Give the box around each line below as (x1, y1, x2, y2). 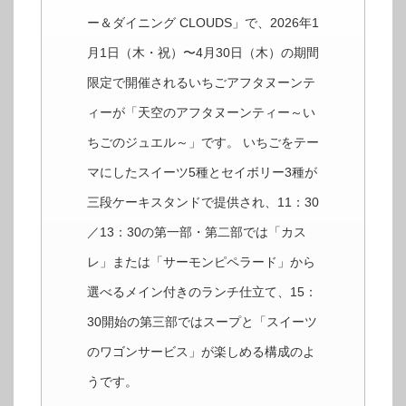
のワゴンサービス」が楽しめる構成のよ (87, 344, 315, 360)
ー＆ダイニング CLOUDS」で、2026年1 (87, 15, 319, 31)
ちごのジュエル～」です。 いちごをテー (87, 135, 319, 150)
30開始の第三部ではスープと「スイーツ (87, 314, 317, 330)
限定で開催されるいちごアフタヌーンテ (87, 75, 315, 91)
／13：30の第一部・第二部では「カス (87, 225, 306, 240)
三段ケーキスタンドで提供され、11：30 (87, 195, 319, 210)
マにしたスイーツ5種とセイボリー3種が (87, 165, 317, 180)
